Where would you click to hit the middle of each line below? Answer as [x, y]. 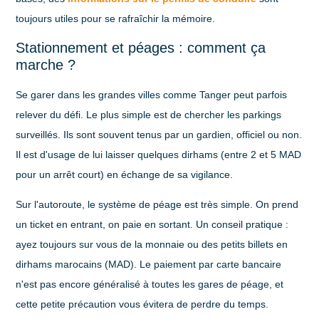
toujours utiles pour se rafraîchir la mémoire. [116, 19]
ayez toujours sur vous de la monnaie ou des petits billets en [152, 245]
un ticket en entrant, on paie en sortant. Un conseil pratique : [152, 225]
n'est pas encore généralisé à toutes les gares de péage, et [150, 284]
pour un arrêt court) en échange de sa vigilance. [125, 174]
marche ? [46, 64]
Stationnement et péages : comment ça [141, 47]
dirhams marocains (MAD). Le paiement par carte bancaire [149, 265]
